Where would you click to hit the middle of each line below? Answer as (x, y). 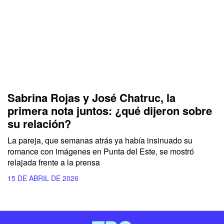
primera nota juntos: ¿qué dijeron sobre (110, 110)
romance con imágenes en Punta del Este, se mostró (101, 151)
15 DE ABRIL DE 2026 (43, 178)
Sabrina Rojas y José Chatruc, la (91, 97)
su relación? (39, 123)
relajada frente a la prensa (54, 162)
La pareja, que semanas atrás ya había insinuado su (100, 140)
